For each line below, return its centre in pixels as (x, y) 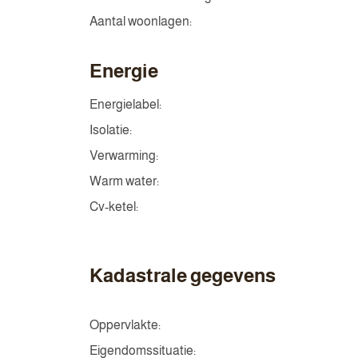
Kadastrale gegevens (183, 275)
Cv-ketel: (114, 207)
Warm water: (124, 181)
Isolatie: (111, 130)
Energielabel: (125, 104)
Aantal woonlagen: (141, 21)
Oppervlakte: (125, 325)
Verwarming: (124, 155)
